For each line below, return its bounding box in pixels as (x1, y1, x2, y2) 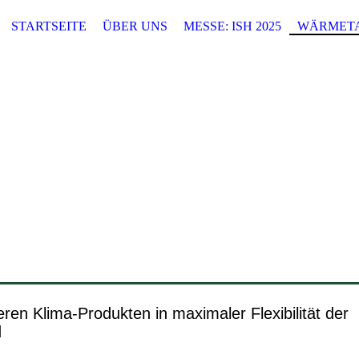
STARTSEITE (11, 19, 87, 33)
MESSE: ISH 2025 (184, 19, 281, 33)
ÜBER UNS (103, 19, 167, 33)
